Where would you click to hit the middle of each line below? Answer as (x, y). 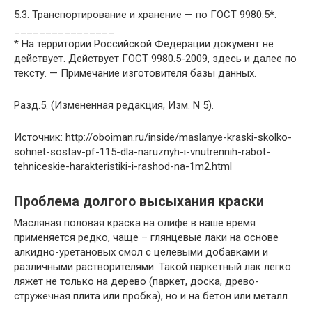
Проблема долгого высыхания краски (139, 201)
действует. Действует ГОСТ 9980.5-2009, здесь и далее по (155, 58)
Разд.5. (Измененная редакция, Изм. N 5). (114, 105)
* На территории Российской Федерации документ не (144, 44)
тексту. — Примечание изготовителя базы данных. (135, 73)
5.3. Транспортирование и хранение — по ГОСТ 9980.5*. (147, 14)
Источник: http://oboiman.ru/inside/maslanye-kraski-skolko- (153, 137)
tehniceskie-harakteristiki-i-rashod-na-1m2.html (123, 166)
